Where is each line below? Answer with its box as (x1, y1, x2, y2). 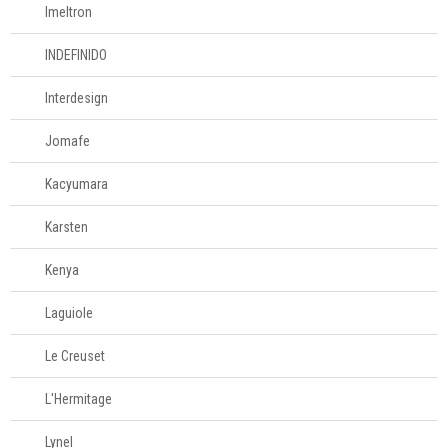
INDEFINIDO (45, 47, 107, 63)
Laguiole (45, 305, 93, 321)
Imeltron (45, 4, 92, 20)
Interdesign (45, 90, 108, 106)
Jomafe (45, 133, 90, 149)
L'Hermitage (45, 391, 112, 407)
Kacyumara (45, 176, 108, 192)
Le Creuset (45, 348, 105, 364)
